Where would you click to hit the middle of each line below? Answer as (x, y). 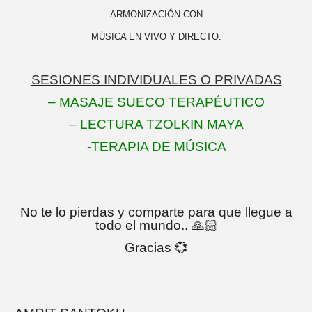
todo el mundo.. (143, 225)
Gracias (150, 248)
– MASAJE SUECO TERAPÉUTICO (156, 102)
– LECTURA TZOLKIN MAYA (156, 124)
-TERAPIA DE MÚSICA (156, 147)
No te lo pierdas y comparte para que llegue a (156, 212)
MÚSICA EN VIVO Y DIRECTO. (156, 37)
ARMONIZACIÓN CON (156, 14)
